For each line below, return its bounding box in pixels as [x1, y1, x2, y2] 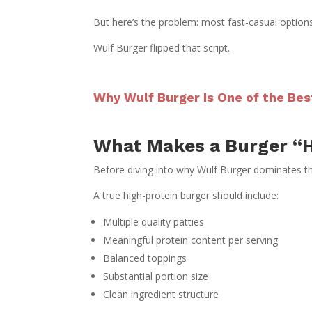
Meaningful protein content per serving [103, 233, 279, 247]
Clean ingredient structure [103, 287, 219, 301]
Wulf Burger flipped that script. [93, 40, 231, 54]
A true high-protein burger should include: [93, 188, 279, 202]
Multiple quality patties [103, 214, 205, 228]
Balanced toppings [103, 251, 187, 265]
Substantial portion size [103, 269, 209, 283]
